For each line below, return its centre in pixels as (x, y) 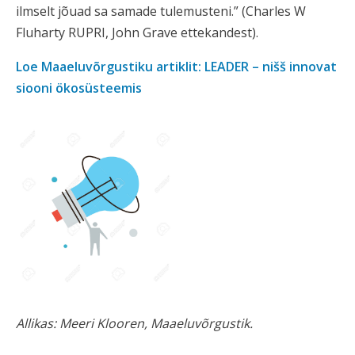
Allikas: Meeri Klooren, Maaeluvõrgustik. (134, 323)
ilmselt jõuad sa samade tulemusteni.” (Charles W (161, 11)
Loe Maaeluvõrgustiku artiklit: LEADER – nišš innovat (176, 67)
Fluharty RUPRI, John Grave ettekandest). (137, 32)
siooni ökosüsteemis (79, 88)
